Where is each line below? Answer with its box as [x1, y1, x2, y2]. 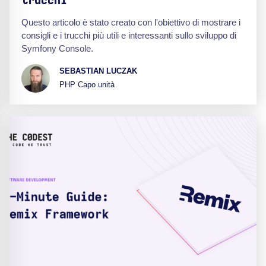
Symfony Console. [21, 43, 93, 53]
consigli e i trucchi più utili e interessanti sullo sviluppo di [21, 30, 236, 40]
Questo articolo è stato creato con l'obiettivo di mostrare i [21, 17, 240, 27]
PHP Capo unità [59, 80, 115, 90]
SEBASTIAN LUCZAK [59, 66, 137, 76]
